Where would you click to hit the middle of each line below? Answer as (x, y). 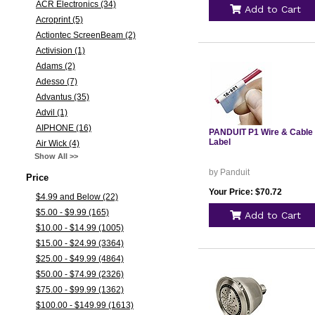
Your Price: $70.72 (245, 192)
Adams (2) (55, 66)
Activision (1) (60, 51)
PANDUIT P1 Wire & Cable (261, 132)
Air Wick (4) (57, 143)
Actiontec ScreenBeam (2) (85, 35)
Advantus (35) (62, 97)
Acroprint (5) (59, 20)
